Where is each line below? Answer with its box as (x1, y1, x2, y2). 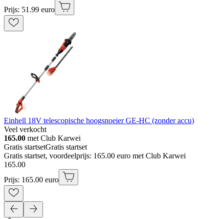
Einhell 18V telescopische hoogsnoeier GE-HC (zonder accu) (4, 116, 194, 125)
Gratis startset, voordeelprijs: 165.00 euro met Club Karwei (4, 152, 186, 160)
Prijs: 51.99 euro (4, 5, 55, 14)
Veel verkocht (4, 125, 46, 134)
